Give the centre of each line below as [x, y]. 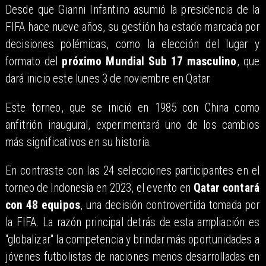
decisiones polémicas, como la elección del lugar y [132, 45]
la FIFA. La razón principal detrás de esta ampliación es [132, 223]
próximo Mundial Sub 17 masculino [149, 62]
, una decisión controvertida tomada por [170, 205]
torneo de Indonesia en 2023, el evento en [99, 188]
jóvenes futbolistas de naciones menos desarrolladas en [132, 257]
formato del [34, 62]
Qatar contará [227, 188]
